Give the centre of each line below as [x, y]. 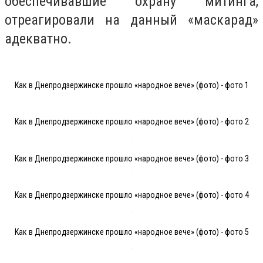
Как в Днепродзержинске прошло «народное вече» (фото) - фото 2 [131, 122]
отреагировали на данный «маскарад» [131, 20]
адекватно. [38, 38]
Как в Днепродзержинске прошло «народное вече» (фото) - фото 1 [131, 85]
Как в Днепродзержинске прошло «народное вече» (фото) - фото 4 [131, 195]
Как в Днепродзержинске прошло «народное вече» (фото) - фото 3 [131, 158]
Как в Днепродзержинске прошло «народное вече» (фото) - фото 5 [131, 232]
